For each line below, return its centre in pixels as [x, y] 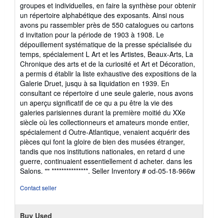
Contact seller [38, 187]
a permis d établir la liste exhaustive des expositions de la [108, 73]
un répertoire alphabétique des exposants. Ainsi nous [102, 15]
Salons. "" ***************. [56, 171]
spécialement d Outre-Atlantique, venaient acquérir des [105, 132]
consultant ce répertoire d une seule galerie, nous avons [107, 93]
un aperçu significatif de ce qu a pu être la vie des [96, 102]
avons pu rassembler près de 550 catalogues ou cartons [107, 25]
